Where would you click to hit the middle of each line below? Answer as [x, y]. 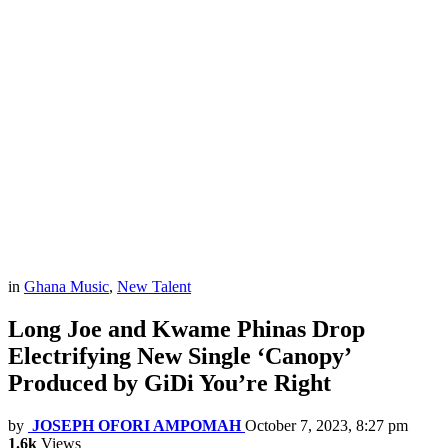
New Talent [154, 287]
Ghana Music [66, 287]
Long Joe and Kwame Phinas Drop [186, 329]
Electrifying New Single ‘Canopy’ [179, 356]
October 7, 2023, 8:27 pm [326, 426]
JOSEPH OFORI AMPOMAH [136, 426]
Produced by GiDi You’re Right [169, 383]
